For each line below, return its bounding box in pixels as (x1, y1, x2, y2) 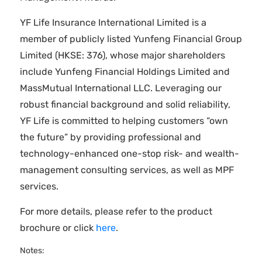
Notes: (19, 246, 44, 256)
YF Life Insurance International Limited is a (19, 17, 206, 28)
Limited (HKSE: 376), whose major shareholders (19, 50, 225, 61)
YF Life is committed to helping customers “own (19, 115, 228, 126)
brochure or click (19, 222, 96, 233)
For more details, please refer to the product (19, 206, 212, 217)
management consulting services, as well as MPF (19, 164, 234, 175)
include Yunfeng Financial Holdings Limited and (19, 66, 230, 77)
